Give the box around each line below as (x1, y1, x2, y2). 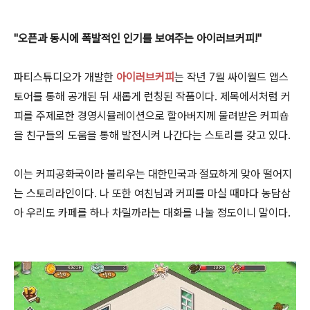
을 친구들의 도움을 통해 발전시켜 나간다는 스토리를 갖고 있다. (14, 128, 293, 142)
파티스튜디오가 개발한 (14, 70, 116, 84)
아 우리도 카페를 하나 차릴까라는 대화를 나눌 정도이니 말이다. (14, 206, 293, 219)
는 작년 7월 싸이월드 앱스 (174, 70, 289, 84)
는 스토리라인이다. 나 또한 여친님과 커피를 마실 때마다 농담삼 (14, 186, 291, 200)
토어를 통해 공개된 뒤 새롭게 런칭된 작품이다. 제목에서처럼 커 (14, 89, 291, 103)
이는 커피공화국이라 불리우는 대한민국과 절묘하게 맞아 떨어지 (14, 167, 292, 181)
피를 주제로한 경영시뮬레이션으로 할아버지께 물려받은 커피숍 (14, 109, 289, 122)
